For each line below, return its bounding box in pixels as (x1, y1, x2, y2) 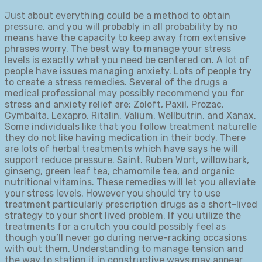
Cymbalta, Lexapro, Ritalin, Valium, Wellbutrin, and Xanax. (5, 110, 256, 122)
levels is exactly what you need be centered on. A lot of (5, 54, 249, 66)
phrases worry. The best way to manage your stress (5, 43, 231, 55)
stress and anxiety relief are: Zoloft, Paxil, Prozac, (5, 99, 224, 111)
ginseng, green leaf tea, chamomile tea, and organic (5, 166, 235, 177)
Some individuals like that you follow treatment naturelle (5, 121, 257, 133)
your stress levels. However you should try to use (5, 188, 220, 199)
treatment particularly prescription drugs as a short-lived (5, 199, 257, 211)
